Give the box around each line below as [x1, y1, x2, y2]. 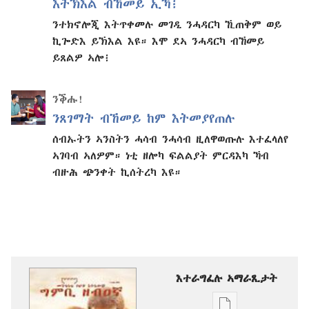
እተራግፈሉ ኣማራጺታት [175, 272, 277, 283]
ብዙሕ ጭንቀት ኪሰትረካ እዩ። [52, 166, 181, 177]
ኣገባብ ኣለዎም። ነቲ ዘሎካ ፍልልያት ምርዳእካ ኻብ [52, 149, 269, 161]
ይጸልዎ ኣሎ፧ [52, 51, 110, 63]
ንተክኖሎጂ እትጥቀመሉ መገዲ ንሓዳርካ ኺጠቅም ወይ [52, 18, 281, 30]
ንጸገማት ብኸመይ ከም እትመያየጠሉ [52, 111, 235, 125]
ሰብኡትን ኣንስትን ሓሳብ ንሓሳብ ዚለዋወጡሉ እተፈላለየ [52, 132, 288, 144]
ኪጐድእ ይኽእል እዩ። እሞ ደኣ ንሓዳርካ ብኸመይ [52, 34, 264, 46]
